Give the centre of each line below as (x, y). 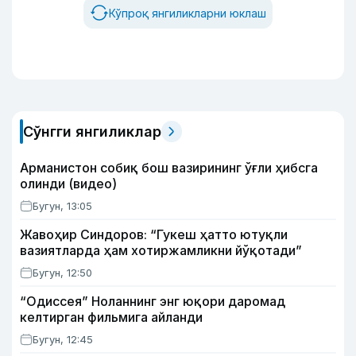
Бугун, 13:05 (62, 206)
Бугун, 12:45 (63, 339)
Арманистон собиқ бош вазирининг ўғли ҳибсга (169, 168)
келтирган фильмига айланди (111, 317)
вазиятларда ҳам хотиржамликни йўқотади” (161, 250)
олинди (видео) (68, 184)
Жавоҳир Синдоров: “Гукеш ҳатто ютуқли (154, 234)
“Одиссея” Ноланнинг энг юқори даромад (153, 301)
